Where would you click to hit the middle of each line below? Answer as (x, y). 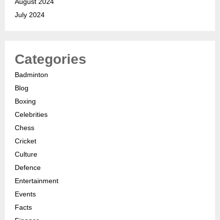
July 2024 (30, 15)
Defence (28, 168)
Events (25, 194)
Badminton (31, 75)
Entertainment (37, 181)
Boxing (25, 101)
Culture (26, 154)
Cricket (26, 141)
